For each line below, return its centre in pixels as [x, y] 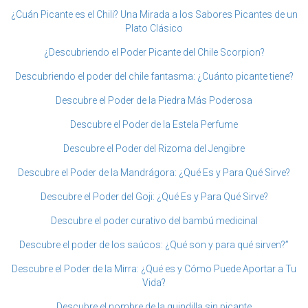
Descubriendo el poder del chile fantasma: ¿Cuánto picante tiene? [154, 77]
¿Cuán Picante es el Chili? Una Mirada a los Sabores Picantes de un [154, 15]
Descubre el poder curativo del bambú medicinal [154, 221]
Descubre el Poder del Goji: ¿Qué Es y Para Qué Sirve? [154, 197]
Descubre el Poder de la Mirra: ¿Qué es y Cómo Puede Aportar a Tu [154, 269]
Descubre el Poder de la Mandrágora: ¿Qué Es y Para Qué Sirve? [154, 173]
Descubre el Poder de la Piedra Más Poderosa [154, 101]
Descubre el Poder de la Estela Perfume [154, 125]
